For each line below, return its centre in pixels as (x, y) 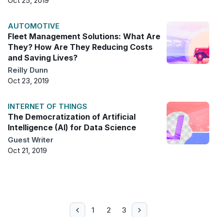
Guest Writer (31, 139)
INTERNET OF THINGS (47, 106)
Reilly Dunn (28, 70)
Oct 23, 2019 (28, 80)
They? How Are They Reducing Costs (80, 47)
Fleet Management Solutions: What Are (84, 36)
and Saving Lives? (43, 57)
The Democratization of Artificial (72, 116)
